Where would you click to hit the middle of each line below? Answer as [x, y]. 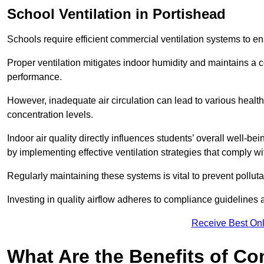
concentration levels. [50, 115]
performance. [36, 77]
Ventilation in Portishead [140, 14]
